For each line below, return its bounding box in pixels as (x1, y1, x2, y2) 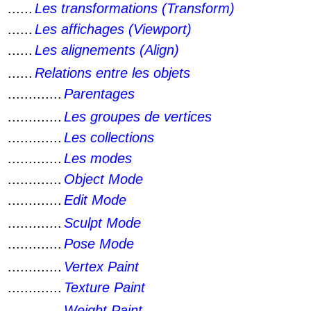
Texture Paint (64, 280, 145, 295)
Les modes (64, 151, 132, 166)
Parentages (64, 86, 135, 101)
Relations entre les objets (35, 65, 190, 81)
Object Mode (64, 171, 143, 187)
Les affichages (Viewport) (35, 22, 192, 37)
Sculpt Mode (64, 215, 141, 230)
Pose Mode (64, 236, 134, 251)
